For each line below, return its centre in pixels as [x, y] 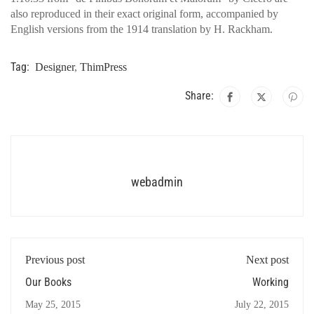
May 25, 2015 [53, 305]
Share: [199, 95]
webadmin [157, 182]
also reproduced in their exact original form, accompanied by [144, 14]
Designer [55, 67]
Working [271, 282]
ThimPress [103, 67]
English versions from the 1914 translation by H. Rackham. [142, 29]
